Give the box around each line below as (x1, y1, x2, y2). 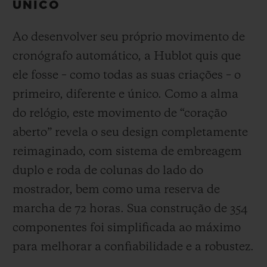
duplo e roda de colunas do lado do (13, 164, 203, 177)
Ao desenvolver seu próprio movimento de (13, 31, 245, 44)
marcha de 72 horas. (13, 203, 124, 215)
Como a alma (164, 88, 238, 101)
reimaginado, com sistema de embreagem (13, 145, 242, 158)
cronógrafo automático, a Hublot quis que (13, 50, 241, 63)
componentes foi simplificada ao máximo (13, 222, 241, 234)
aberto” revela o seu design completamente (13, 126, 248, 139)
